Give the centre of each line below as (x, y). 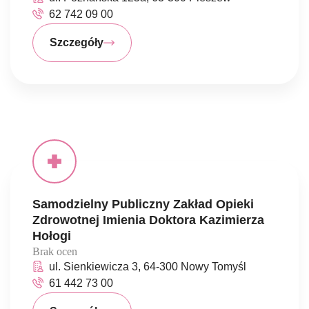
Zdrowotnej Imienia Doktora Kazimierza (148, 220)
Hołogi (52, 236)
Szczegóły (77, 42)
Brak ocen (55, 251)
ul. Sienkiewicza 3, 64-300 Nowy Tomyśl (148, 267)
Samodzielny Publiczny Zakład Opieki (143, 204)
